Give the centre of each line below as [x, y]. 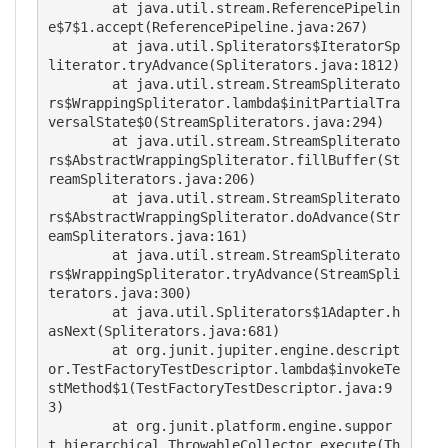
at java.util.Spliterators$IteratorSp [80, 46]
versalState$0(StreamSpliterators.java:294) [216, 122]
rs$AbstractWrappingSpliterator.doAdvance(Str [224, 217]
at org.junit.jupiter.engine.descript [80, 350]
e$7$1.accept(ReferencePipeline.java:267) [208, 27]
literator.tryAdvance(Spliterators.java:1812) [224, 65]
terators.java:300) [120, 293]
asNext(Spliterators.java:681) [164, 331]
